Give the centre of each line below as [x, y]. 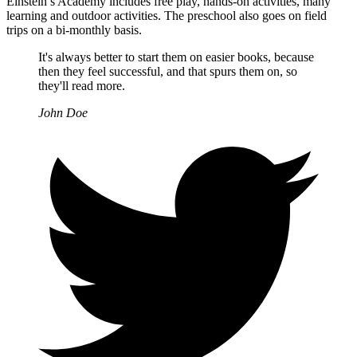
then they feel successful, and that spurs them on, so [168, 71]
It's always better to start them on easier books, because [176, 57]
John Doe [63, 112]
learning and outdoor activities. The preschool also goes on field [167, 15]
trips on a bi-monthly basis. [74, 29]
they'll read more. [82, 85]
